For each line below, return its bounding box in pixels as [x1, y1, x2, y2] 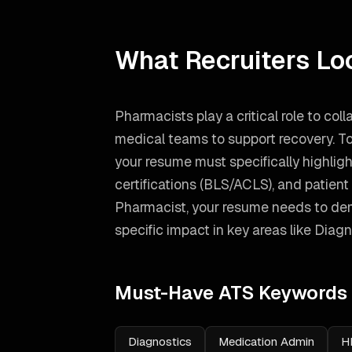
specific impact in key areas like [115, 221, 314, 239]
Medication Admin [218, 334, 314, 349]
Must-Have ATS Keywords [115, 280, 347, 305]
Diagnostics [128, 334, 192, 349]
